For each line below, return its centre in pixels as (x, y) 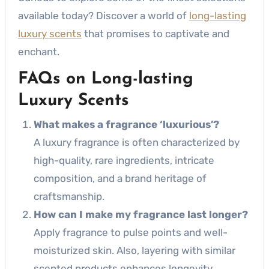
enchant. (38, 51)
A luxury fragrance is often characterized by (136, 142)
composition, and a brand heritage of (120, 178)
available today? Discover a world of (103, 15)
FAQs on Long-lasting (105, 79)
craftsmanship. (69, 196)
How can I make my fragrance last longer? (141, 214)
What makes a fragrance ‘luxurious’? (126, 124)
